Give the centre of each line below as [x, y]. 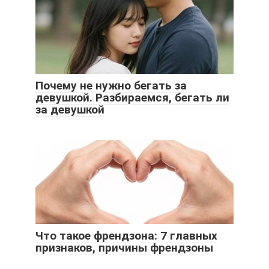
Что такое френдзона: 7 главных [126, 235]
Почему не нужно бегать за [111, 85]
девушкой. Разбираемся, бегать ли [132, 97]
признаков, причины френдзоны [124, 247]
